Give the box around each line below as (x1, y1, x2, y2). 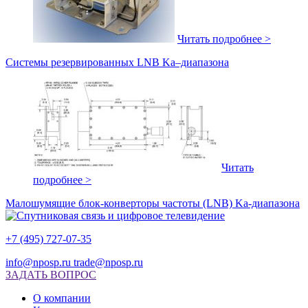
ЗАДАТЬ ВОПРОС (5, 268, 96, 280)
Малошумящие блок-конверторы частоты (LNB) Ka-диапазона (5, 197, 300, 209)
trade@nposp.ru (71, 256, 143, 268)
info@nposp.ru (5, 256, 71, 268)
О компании (33, 291, 91, 304)
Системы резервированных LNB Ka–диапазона (5, 56, 229, 68)
